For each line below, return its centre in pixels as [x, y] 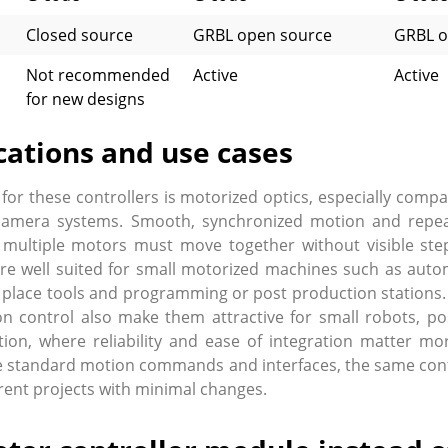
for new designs [85, 99]
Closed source [79, 35]
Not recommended [100, 75]
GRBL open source [262, 35]
